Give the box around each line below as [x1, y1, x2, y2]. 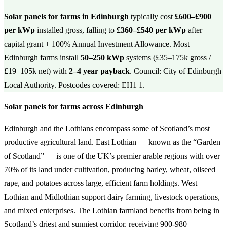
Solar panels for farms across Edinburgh [4, 102, 143, 111]
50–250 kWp [81, 53, 124, 62]
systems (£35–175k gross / [124, 53, 211, 62]
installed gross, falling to [35, 26, 117, 34]
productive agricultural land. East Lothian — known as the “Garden [4, 138, 220, 146]
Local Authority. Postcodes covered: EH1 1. [4, 81, 145, 89]
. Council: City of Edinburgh [130, 67, 221, 75]
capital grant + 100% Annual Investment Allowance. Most [4, 40, 190, 48]
